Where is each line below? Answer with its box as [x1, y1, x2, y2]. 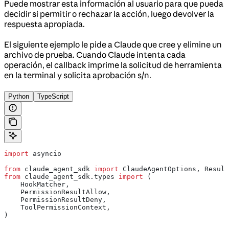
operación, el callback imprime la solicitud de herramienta [4, 60, 222, 70]
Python [8, 93, 29, 100]
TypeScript [37, 93, 69, 100]
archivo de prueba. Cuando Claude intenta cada [4, 50, 186, 60]
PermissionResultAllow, [4, 188, 110, 196]
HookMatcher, [4, 180, 70, 188]
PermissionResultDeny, [4, 196, 106, 203]
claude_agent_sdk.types [20, 173, 119, 180]
